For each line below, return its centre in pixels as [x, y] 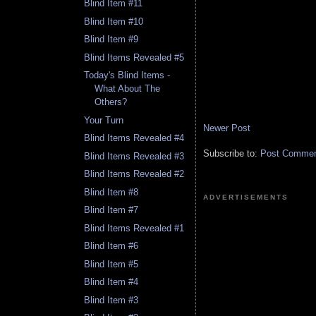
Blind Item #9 [111, 39]
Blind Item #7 [111, 210]
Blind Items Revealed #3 [134, 156]
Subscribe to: [232, 153]
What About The [128, 89]
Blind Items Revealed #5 [134, 57]
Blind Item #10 [114, 21]
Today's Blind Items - [127, 75]
